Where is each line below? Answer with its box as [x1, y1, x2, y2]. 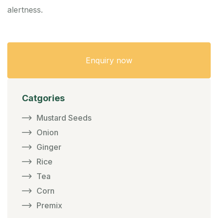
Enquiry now [86, 55, 132, 66]
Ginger [36, 142, 61, 152]
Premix [36, 200, 62, 211]
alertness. [7, 5, 43, 15]
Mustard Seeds [36, 113, 91, 123]
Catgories [22, 93, 65, 104]
